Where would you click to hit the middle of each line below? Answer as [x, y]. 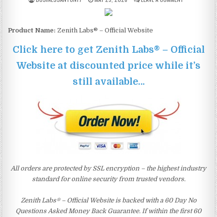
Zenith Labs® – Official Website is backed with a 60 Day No [108, 200]
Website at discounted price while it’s [108, 65]
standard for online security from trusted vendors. [108, 179]
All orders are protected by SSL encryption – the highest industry [108, 168]
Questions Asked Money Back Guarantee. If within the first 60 [108, 211]
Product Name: [32, 30]
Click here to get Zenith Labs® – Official [108, 49]
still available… [108, 81]
